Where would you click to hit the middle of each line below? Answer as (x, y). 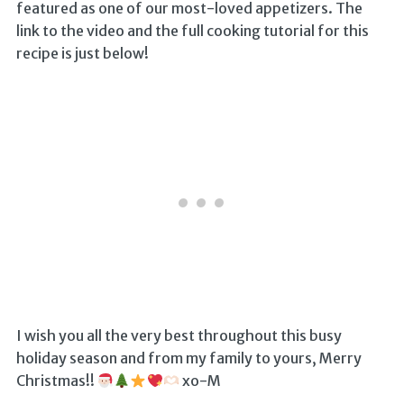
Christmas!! (56, 381)
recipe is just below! (82, 54)
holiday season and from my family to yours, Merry (188, 358)
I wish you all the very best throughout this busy (179, 336)
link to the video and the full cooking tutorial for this (192, 31)
